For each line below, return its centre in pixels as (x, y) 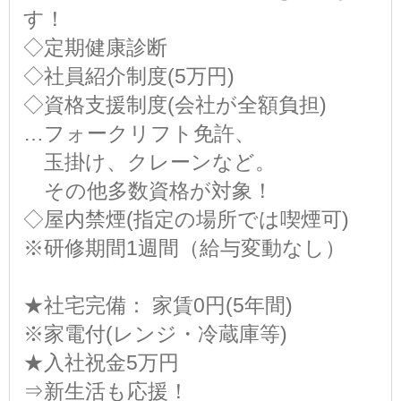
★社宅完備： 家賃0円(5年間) (158, 305)
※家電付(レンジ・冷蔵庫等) (155, 333)
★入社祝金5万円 (101, 362)
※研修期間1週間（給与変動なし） (184, 247)
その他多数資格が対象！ (148, 190)
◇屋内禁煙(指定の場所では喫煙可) (186, 219)
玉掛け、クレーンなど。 (149, 162)
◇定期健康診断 (95, 47)
